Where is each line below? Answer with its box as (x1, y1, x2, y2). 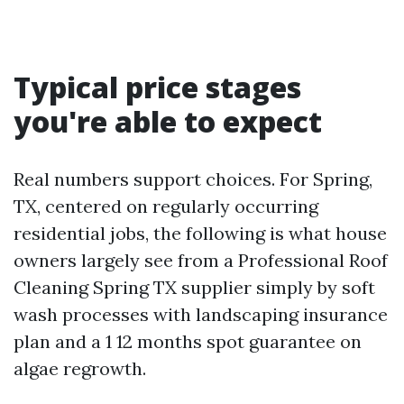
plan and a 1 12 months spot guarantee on (14, 330, 362, 353)
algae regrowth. (14, 357, 146, 380)
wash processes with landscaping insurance (14, 303, 388, 326)
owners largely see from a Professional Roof (14, 249, 388, 271)
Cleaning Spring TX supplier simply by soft (14, 276, 375, 298)
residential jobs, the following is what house (14, 222, 387, 244)
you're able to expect (14, 102, 322, 141)
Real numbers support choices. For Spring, (14, 168, 372, 190)
